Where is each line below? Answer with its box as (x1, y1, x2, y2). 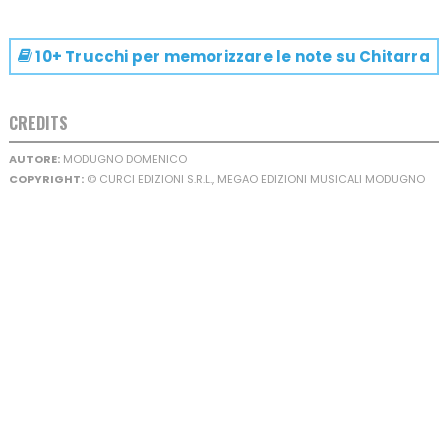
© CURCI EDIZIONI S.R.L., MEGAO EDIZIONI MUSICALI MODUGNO (83, 171, 425, 188)
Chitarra (356, 46, 430, 68)
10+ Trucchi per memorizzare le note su (32, 46, 357, 68)
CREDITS (8, 111, 68, 136)
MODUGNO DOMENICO (59, 151, 187, 168)
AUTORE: (8, 151, 60, 168)
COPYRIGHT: (8, 171, 84, 188)
